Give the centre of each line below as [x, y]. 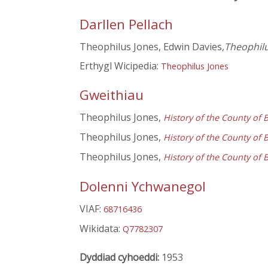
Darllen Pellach [126, 25]
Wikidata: [101, 228]
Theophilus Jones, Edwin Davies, [152, 47]
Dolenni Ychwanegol [143, 186]
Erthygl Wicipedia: [120, 66]
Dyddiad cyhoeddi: [121, 257]
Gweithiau [112, 95]
